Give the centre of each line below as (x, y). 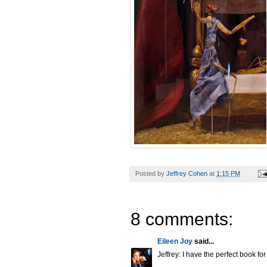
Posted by (151, 173)
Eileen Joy (175, 241)
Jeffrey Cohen (187, 173)
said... (203, 241)
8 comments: (182, 219)
